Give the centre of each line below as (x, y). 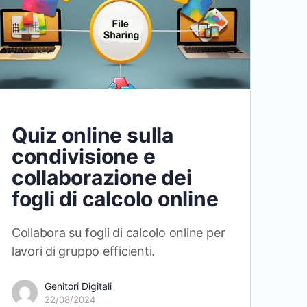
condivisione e (83, 156)
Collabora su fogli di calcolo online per (118, 232)
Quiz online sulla (92, 135)
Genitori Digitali (78, 286)
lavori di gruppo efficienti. (83, 251)
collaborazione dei (101, 177)
